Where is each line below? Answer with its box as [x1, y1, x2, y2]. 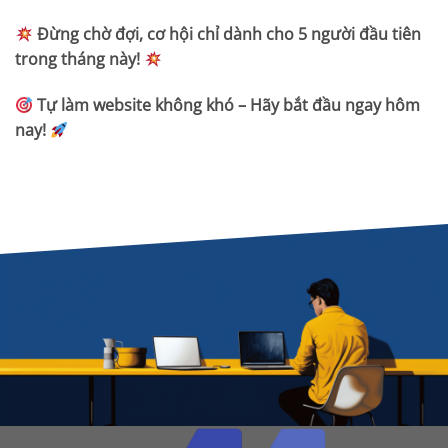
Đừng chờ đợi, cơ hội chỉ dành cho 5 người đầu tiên [37, 23, 422, 46]
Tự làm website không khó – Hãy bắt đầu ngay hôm [37, 94, 421, 117]
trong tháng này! [15, 48, 140, 71]
